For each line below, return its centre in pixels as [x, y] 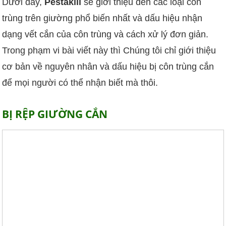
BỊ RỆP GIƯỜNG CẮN [55, 114]
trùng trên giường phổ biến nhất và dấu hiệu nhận [102, 18]
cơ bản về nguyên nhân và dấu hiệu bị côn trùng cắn [108, 67]
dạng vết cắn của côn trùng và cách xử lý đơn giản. [105, 35]
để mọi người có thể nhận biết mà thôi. [80, 83]
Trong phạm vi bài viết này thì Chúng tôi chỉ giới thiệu [109, 51]
